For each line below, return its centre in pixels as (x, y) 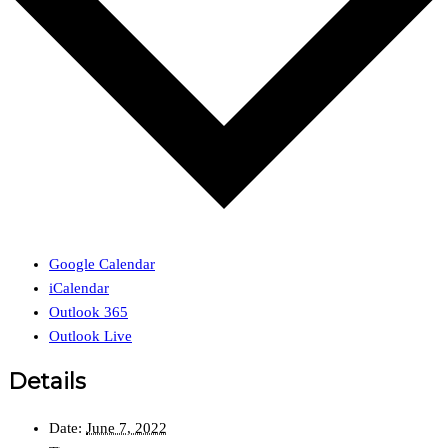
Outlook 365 (88, 311)
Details (47, 381)
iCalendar (79, 287)
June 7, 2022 (126, 428)
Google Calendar (102, 263)
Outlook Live (90, 335)
